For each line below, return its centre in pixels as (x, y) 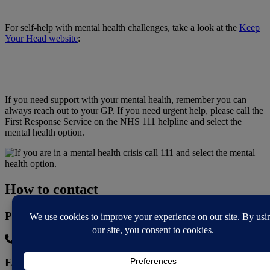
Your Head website (41, 39)
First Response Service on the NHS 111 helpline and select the (123, 122)
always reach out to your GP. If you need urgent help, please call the (134, 111)
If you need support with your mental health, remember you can (126, 100)
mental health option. (45, 133)
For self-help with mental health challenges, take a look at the (122, 28)
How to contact (52, 189)
